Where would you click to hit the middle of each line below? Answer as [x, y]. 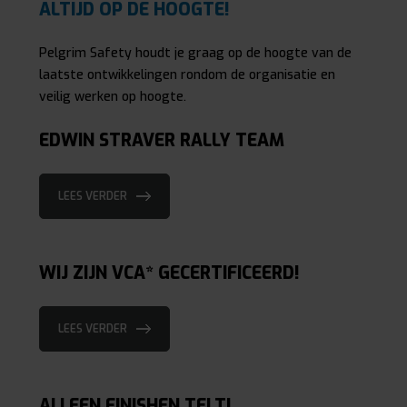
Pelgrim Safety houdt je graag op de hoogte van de [195, 54]
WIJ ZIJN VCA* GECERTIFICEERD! [169, 273]
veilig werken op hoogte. [112, 97]
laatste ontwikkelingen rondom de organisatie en [187, 75]
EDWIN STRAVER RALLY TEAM [161, 141]
